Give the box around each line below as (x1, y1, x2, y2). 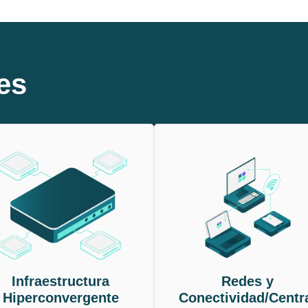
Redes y (221, 273, 274, 289)
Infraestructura (12, 273, 109, 289)
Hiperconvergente (2, 289, 119, 305)
